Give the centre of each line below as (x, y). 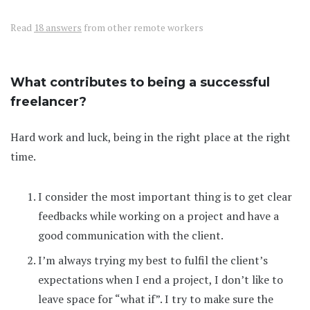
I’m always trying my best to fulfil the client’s (153, 261)
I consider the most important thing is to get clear (165, 197)
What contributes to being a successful (140, 83)
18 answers (58, 28)
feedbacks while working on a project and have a (158, 216)
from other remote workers (143, 28)
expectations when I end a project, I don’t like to (161, 280)
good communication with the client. (131, 236)
